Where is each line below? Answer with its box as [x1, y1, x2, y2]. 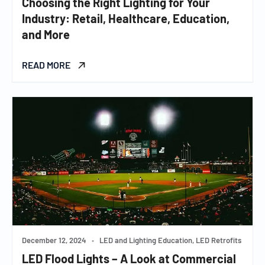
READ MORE [22, 59, 72, 70]
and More [22, 27, 70, 41]
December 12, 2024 [22, 235, 86, 245]
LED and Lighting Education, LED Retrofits [98, 235, 241, 245]
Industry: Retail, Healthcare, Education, [22, 11, 230, 25]
